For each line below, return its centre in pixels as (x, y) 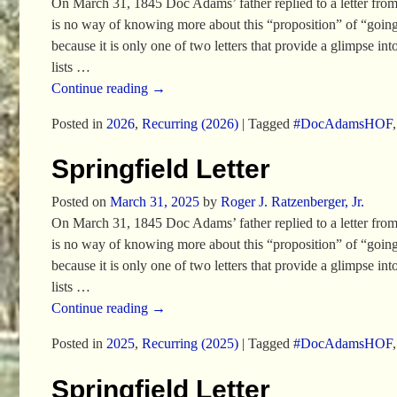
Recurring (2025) (190, 344)
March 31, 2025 (154, 202)
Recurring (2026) (190, 123)
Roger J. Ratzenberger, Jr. (292, 202)
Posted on (80, 202)
